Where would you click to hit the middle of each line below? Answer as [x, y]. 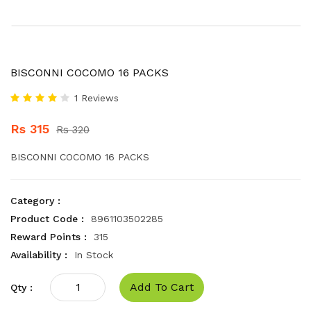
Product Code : [47, 219]
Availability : [39, 255]
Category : [35, 201]
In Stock [94, 255]
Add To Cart [162, 287]
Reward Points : [49, 237]
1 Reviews [96, 98]
